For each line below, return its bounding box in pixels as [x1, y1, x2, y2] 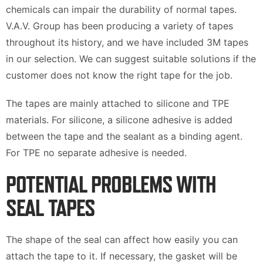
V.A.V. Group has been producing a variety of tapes [6, 20, 233, 32]
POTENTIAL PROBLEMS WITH [6, 171, 217, 198]
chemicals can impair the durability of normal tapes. [6, 4, 237, 16]
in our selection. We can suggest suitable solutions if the [6, 53, 256, 65]
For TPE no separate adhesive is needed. [6, 147, 187, 159]
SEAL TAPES [6, 194, 95, 222]
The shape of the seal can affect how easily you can [6, 234, 238, 246]
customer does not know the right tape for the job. [6, 69, 232, 82]
